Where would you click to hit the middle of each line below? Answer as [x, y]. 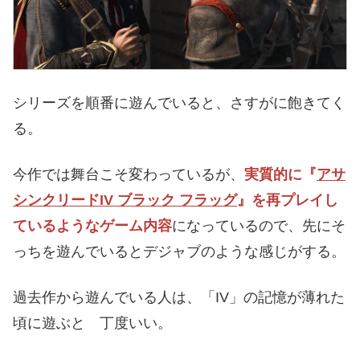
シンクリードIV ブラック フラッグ [125, 200]
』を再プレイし [288, 200]
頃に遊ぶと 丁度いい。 [92, 323]
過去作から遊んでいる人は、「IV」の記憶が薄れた [179, 298]
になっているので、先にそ [259, 226]
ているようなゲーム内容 [92, 226]
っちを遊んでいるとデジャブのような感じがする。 [179, 252]
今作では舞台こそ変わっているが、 [129, 175]
